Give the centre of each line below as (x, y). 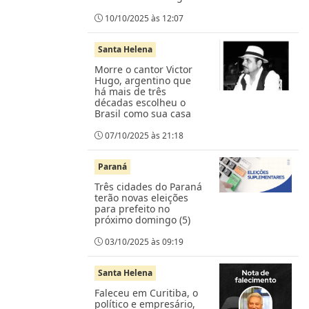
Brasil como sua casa (143, 113)
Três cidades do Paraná (148, 186)
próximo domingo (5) (142, 219)
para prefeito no (132, 208)
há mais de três (130, 91)
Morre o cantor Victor (143, 69)
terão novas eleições (141, 197)
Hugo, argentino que (143, 80)
